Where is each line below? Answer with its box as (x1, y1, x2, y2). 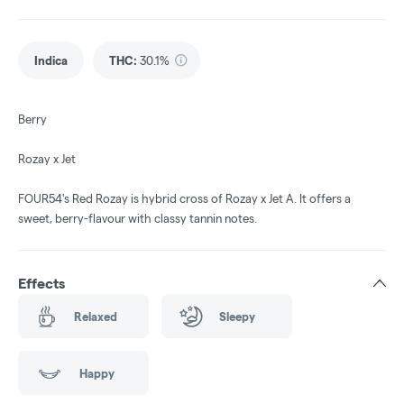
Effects (18, 276, 65, 292)
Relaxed (73, 309, 117, 323)
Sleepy (218, 309, 255, 323)
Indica (34, 54, 68, 68)
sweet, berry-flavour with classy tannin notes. (18, 212, 257, 225)
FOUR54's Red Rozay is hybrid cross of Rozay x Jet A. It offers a (18, 192, 351, 206)
